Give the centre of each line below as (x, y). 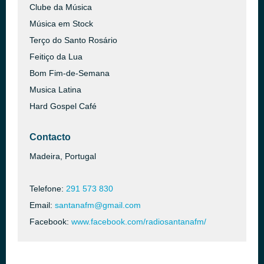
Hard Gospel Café (63, 106)
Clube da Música (61, 7)
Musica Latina (55, 90)
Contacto (50, 137)
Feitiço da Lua (56, 57)
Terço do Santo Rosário (73, 40)
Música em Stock (61, 24)
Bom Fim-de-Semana (70, 73)
